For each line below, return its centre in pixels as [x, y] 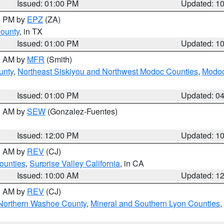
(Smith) [58, 59]
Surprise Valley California [75, 163]
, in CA [132, 163]
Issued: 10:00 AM [48, 175]
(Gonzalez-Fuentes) [81, 111]
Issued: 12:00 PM [48, 135]
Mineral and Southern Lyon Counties [155, 203]
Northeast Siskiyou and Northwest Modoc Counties [108, 71]
